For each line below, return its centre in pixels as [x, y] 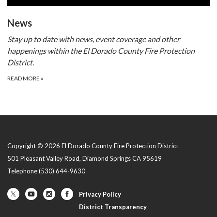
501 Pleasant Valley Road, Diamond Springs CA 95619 [85, 159]
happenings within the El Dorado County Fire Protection [101, 51]
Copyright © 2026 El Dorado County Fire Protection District [93, 146]
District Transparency [113, 207]
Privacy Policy [100, 194]
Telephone [22, 171]
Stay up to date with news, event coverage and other [93, 39]
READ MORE [24, 78]
